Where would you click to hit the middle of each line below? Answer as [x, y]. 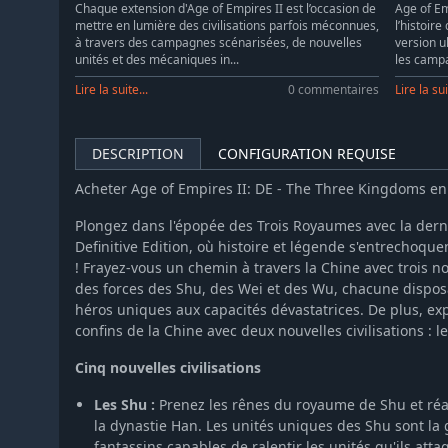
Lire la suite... [111, 89]
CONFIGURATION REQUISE [307, 154]
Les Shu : [125, 405]
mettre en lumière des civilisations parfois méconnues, [227, 25]
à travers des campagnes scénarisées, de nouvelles [218, 42]
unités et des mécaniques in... [157, 59]
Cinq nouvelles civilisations [168, 368]
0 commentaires [333, 89]
